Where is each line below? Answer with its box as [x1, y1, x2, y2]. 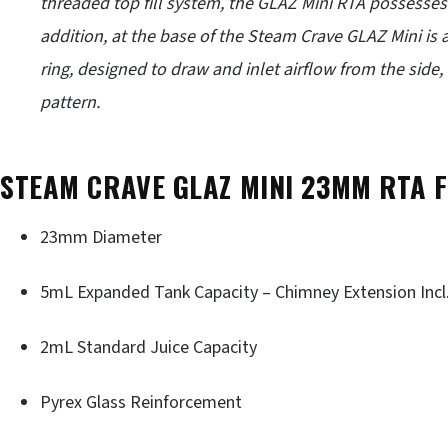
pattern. [40, 90, 100, 115]
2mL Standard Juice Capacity [40, 334, 257, 360]
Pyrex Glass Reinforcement [40, 389, 242, 415]
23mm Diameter [40, 224, 162, 250]
